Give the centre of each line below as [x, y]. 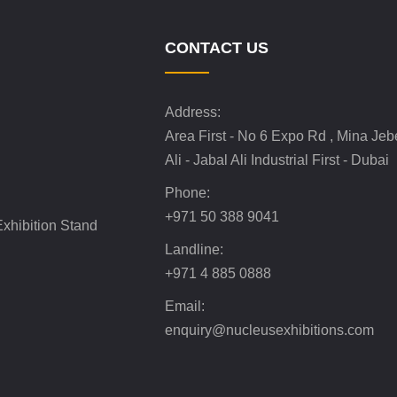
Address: [193, 112]
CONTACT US [217, 47]
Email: [185, 306]
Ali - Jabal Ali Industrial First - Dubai [277, 160]
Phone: [187, 192]
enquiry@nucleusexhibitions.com [269, 330]
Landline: [194, 249]
